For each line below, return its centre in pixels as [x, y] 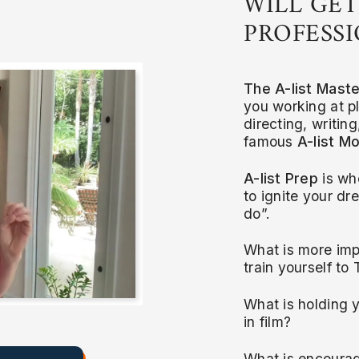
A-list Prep [283, 178]
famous [270, 141]
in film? [267, 321]
